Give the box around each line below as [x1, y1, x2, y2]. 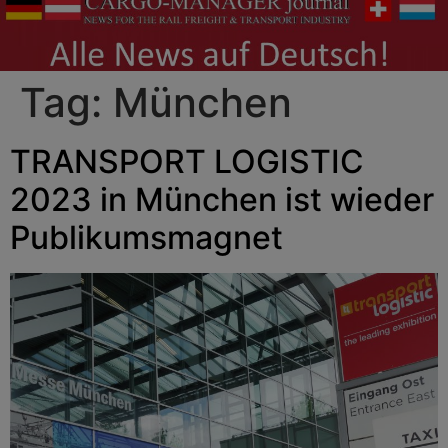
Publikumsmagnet [10, 217, 283, 257]
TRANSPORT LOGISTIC [10, 141, 364, 181]
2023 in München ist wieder [10, 179, 434, 219]
